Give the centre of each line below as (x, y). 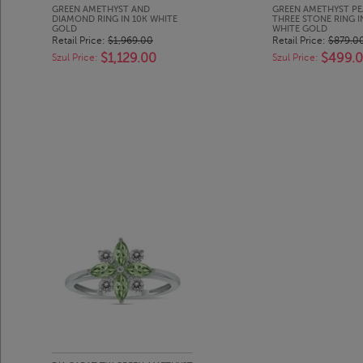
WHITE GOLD (299, 28)
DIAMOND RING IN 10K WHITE (114, 19)
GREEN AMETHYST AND (100, 9)
